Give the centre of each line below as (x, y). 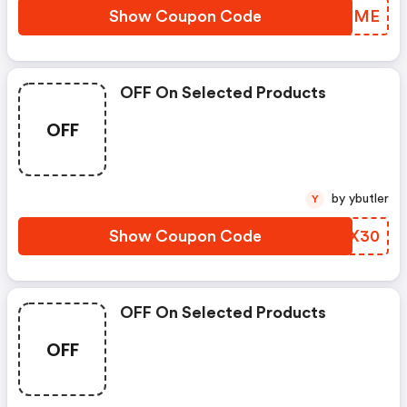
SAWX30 (346, 236)
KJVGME (344, 16)
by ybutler (369, 199)
